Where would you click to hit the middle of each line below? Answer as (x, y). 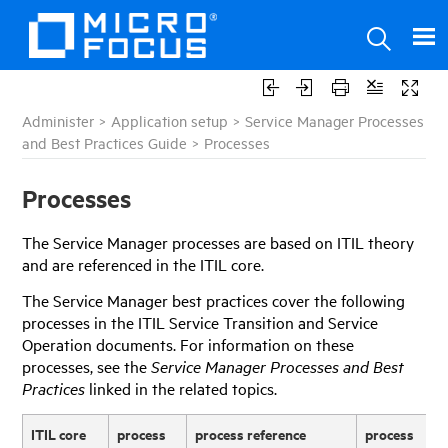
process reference (251, 433)
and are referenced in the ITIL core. (143, 263)
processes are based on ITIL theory (291, 241)
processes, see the (87, 366)
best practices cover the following (287, 300)
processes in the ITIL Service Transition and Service (200, 322)
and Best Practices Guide (105, 142)
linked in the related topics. (181, 388)
